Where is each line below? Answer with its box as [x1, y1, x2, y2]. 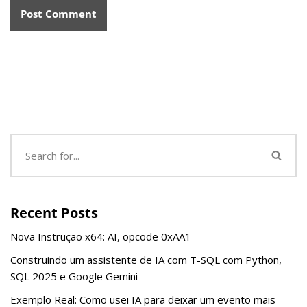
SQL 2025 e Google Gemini [10, 269, 138, 283]
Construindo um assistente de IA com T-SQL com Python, [10, 252, 282, 267]
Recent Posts [10, 203, 98, 222]
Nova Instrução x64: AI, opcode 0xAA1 [10, 229, 191, 243]
